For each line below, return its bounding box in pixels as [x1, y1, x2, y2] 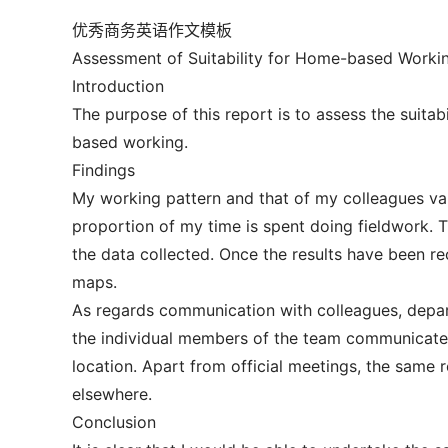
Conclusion [72, 412, 156, 432]
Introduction [72, 76, 164, 96]
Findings [72, 160, 135, 180]
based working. [72, 132, 188, 152]
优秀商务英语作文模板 [72, 20, 232, 40]
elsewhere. [72, 384, 152, 404]
